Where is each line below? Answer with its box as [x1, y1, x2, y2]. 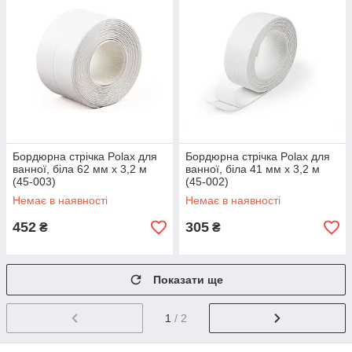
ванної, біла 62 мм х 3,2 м [13, 163, 147, 176]
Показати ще [153, 273, 223, 287]
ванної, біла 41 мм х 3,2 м [185, 163, 320, 176]
